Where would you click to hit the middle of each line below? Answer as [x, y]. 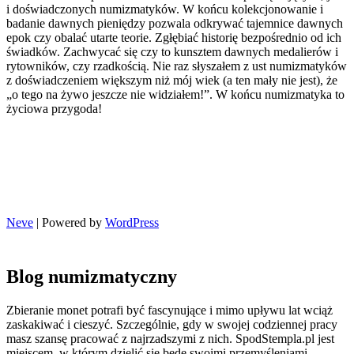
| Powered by [69, 222]
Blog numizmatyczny [92, 276]
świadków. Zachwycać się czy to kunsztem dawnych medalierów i [172, 51]
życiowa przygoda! [54, 108]
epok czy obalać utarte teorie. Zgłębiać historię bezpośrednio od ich [174, 37]
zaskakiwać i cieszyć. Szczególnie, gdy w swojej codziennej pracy [172, 324]
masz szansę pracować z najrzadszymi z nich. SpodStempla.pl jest [170, 338]
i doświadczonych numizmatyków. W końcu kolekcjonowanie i [165, 9]
